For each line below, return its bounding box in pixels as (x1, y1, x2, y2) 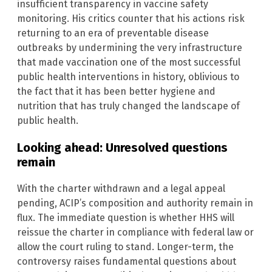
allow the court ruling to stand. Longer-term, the (17, 241, 234, 253)
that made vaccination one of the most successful (17, 56, 240, 69)
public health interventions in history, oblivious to (17, 71, 239, 83)
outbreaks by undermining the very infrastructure (17, 42, 242, 54)
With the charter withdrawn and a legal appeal (17, 183, 225, 195)
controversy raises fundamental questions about (17, 256, 236, 268)
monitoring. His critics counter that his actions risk (17, 13, 245, 25)
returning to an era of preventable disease (17, 27, 209, 39)
